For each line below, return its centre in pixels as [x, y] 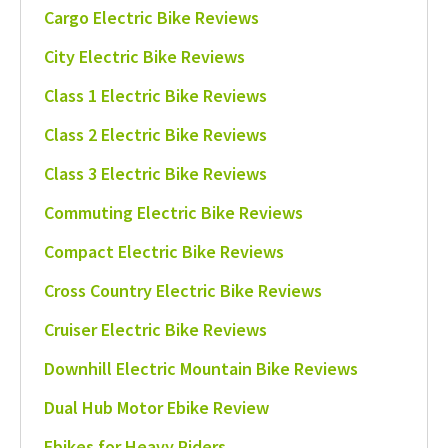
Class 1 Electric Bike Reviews [155, 95]
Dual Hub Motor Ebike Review [156, 407]
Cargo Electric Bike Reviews [151, 17]
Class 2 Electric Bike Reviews [155, 134]
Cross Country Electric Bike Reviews [182, 290]
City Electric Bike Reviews [144, 56]
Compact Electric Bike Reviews [163, 251]
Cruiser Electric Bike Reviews [155, 329]
